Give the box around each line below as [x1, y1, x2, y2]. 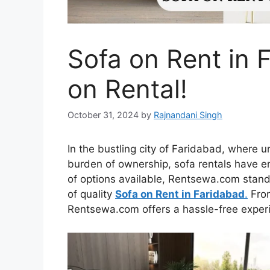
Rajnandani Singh [154, 110, 222, 121]
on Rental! [67, 73, 187, 104]
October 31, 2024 [67, 110, 139, 121]
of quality [67, 188, 115, 201]
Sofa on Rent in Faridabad [115, 188, 245, 201]
